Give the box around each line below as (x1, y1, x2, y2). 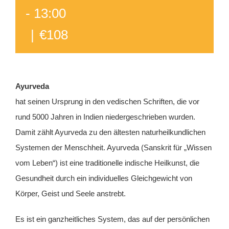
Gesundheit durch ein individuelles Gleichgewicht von (15, 174, 192, 182)
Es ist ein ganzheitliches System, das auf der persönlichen (15, 215, 210, 223)
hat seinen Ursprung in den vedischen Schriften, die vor (15, 97, 199, 106)
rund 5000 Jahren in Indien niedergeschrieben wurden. (15, 112, 195, 121)
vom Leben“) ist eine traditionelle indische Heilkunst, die (15, 158, 199, 167)
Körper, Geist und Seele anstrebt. (15, 189, 126, 198)
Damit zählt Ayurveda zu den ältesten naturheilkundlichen (15, 128, 205, 136)
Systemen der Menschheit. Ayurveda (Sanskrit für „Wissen (15, 143, 212, 152)
